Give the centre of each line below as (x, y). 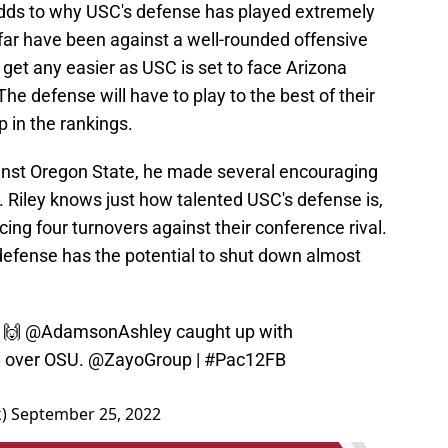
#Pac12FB (245, 360)
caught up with (232, 332)
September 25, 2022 (86, 414)
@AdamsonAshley (98, 332)
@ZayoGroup (140, 360)
